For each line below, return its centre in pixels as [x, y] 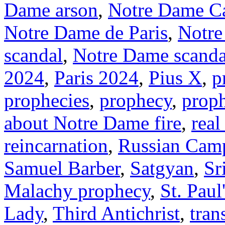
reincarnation [56, 145]
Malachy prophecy [77, 190]
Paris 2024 [96, 77]
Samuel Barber [62, 168]
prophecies [47, 100]
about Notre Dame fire [93, 123]
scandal [33, 55]
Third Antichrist [116, 213]
